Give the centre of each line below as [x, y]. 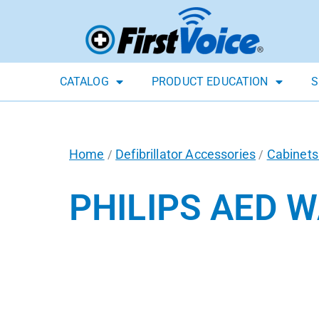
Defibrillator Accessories [186, 155]
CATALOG [84, 82]
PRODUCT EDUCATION [210, 82]
